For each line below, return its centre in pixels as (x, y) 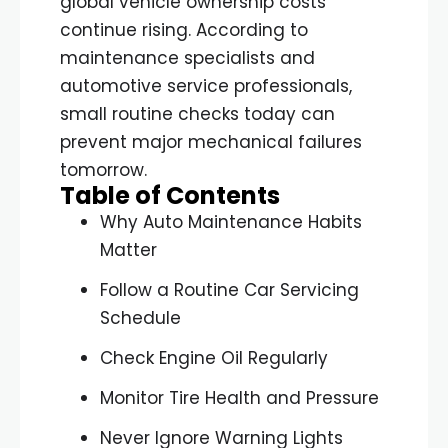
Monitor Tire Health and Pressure (239, 397)
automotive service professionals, (206, 85)
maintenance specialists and (187, 57)
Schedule (140, 317)
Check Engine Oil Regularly (214, 357)
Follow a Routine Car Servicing (229, 289)
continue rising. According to (184, 29)
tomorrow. (103, 169)
